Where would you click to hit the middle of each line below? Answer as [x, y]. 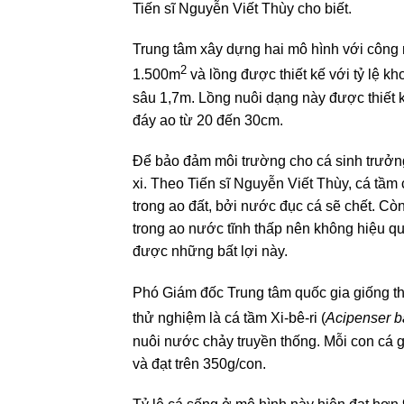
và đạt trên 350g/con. [199, 363]
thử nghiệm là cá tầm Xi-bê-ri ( [229, 318]
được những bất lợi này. [210, 252]
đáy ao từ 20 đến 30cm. [208, 120]
